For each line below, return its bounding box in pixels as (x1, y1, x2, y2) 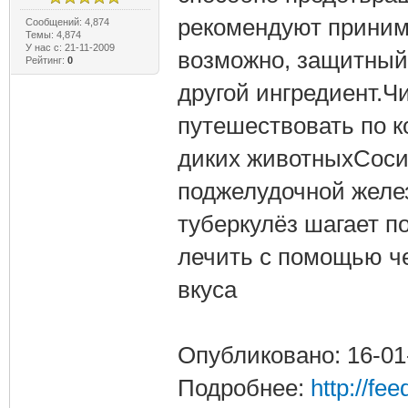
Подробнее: (177, 373, 311, 402)
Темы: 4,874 (25, 28, 81, 40)
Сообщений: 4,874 (25, 15, 109, 27)
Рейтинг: (25, 54, 67, 66)
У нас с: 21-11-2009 (25, 41, 115, 53)
